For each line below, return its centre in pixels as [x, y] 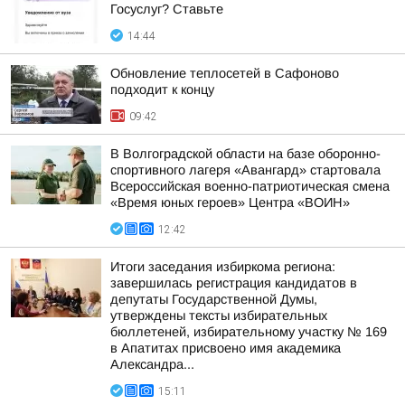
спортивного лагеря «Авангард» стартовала [245, 170]
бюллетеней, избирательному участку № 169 [249, 332]
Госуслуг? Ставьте [167, 9]
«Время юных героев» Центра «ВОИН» [230, 202]
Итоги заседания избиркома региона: [223, 267]
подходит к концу [162, 89]
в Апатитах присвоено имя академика [226, 348]
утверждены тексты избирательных [219, 316]
